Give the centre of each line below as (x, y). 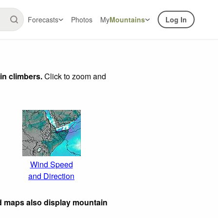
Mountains (127, 19)
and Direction (51, 176)
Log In (176, 19)
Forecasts (43, 19)
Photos (82, 19)
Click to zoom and (74, 76)
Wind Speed (51, 164)
